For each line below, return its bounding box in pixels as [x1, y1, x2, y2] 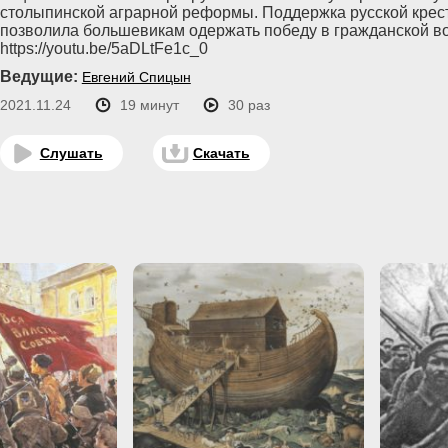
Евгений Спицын [81, 69, 191, 85]
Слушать [39, 145, 103, 161]
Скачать [192, 145, 250, 161]
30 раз [227, 97, 270, 113]
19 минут [119, 97, 179, 113]
